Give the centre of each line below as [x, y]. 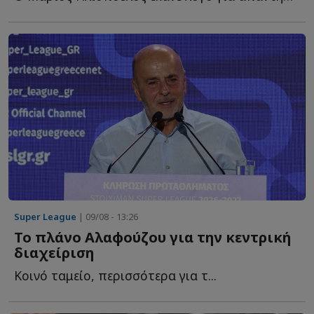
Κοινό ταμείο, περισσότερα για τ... [115, 276]
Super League [45, 217]
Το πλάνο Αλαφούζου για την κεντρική [152, 238]
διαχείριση [54, 253]
